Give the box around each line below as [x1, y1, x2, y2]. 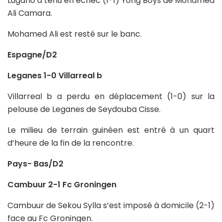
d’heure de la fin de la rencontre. [7, 137, 134, 149]
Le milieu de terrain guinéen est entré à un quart [7, 124, 215, 136]
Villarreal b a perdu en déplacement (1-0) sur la [7, 90, 215, 102]
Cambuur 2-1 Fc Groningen [7, 178, 116, 190]
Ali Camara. [7, 7, 52, 19]
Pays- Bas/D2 [7, 158, 63, 169]
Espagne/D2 [7, 49, 57, 60]
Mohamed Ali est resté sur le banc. [7, 28, 142, 40]
